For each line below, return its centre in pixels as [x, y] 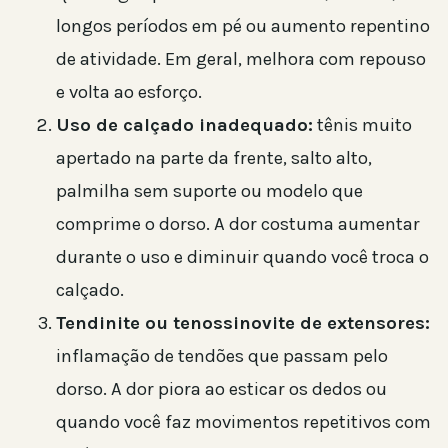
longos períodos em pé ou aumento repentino [243, 25]
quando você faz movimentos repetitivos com [243, 421]
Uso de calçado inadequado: [184, 124]
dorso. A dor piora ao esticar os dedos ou [221, 388]
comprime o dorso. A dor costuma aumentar [238, 223]
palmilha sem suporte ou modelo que [209, 190]
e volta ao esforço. [129, 91]
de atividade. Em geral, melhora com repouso [241, 58]
